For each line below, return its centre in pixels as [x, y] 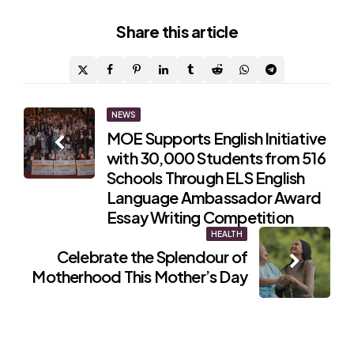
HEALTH [227, 233]
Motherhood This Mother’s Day [139, 277]
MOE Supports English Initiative [217, 137]
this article [200, 32]
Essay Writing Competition [200, 217]
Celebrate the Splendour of [152, 257]
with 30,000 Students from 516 [216, 157]
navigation [77, 149]
